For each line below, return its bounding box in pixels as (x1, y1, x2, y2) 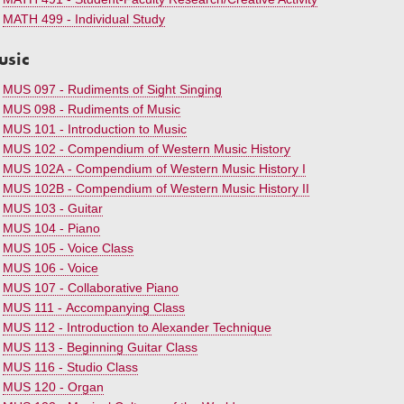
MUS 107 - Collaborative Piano (3, 280, 179, 295)
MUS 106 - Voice (3, 261, 98, 275)
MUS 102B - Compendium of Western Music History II (3, 181, 309, 196)
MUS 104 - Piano (3, 221, 100, 235)
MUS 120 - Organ (3, 380, 104, 394)
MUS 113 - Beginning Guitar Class (3, 340, 197, 354)
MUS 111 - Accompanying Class (3, 300, 185, 315)
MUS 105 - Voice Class (3, 241, 133, 255)
